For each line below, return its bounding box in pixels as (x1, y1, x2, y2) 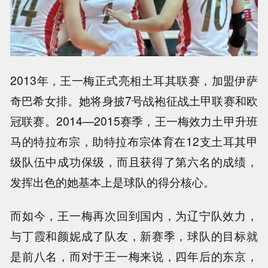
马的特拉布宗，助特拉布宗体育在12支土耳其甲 (10, 132, 258, 150)
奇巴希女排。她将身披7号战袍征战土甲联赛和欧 (10, 92, 258, 109)
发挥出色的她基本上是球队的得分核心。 (10, 173, 215, 190)
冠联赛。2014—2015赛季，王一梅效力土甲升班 (10, 112, 258, 129)
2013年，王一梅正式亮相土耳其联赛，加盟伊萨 (10, 71, 258, 89)
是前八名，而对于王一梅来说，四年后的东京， (10, 248, 258, 265)
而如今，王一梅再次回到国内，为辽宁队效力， (10, 207, 258, 224)
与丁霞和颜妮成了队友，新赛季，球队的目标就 (10, 227, 258, 245)
